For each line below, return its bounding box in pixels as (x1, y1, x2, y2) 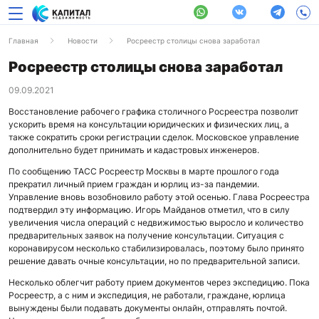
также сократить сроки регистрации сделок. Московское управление (9, 132, 299, 142)
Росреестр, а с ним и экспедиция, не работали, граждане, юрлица (9, 290, 286, 300)
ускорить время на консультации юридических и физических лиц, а (9, 119, 289, 130)
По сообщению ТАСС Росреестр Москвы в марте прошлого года (9, 166, 279, 177)
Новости (68, 36, 98, 45)
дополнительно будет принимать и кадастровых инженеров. (9, 145, 259, 155)
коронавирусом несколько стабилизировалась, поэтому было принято (9, 243, 304, 253)
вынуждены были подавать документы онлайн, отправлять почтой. (9, 303, 287, 313)
